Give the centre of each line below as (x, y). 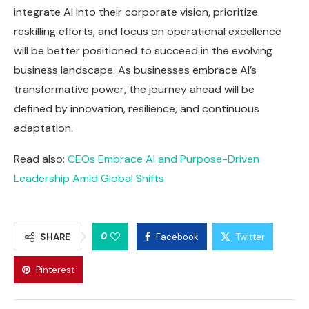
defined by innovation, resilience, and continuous (137, 109)
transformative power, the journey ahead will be (134, 90)
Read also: (41, 159)
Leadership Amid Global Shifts (89, 179)
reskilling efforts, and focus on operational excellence (148, 32)
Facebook (177, 237)
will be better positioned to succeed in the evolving (143, 51)
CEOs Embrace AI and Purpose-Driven (163, 159)
